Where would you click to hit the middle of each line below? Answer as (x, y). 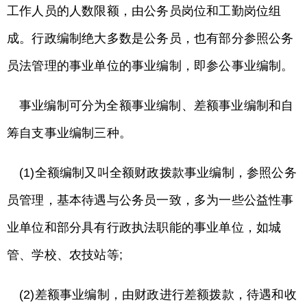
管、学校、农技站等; (65, 255)
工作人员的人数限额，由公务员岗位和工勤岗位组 (144, 11)
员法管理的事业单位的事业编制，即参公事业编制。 (150, 66)
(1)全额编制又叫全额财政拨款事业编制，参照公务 (158, 173)
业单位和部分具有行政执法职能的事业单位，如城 (144, 228)
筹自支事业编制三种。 (69, 133)
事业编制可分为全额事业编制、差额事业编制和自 (157, 106)
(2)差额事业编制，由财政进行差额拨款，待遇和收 (158, 295)
